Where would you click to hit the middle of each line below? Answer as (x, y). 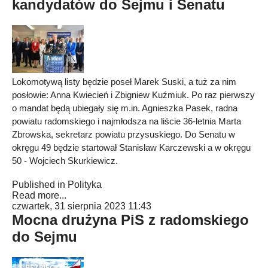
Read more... (39, 195)
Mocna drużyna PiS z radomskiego (130, 220)
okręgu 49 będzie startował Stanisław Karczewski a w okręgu (131, 147)
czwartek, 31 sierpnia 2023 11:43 (82, 206)
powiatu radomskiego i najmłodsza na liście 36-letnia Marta (127, 121)
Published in (39, 185)
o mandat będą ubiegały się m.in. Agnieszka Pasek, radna (125, 108)
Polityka (85, 185)
